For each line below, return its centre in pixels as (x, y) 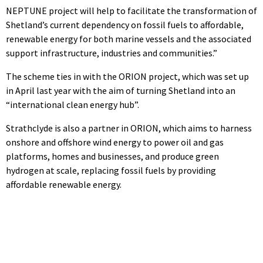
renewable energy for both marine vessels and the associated (129, 39)
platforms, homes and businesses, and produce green (112, 156)
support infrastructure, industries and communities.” (112, 53)
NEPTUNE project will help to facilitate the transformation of (131, 11)
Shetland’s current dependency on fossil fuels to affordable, (125, 25)
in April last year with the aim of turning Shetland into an (121, 91)
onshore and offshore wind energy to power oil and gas (115, 142)
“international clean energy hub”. (73, 105)
